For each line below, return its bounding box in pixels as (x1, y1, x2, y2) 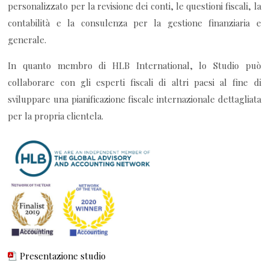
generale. (8, 34, 47, 46)
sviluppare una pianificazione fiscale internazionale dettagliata (8, 93, 261, 106)
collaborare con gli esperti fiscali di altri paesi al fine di (8, 76, 261, 89)
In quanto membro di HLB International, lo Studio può (8, 59, 261, 72)
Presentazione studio (20, 250, 106, 262)
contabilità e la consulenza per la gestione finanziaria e (8, 17, 261, 29)
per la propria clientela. (8, 110, 104, 122)
